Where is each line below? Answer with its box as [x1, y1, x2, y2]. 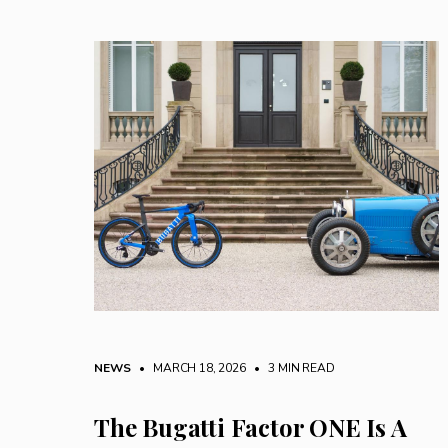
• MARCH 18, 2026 [133, 359, 246, 376]
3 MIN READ [265, 359, 335, 376]
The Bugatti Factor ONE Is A [94, 410, 407, 443]
